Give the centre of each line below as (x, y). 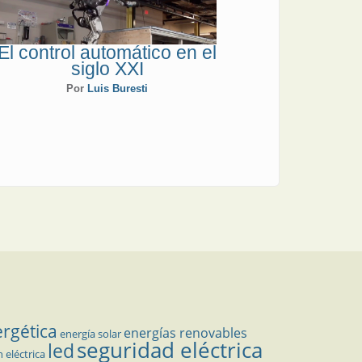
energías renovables (185, 333)
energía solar (90, 333)
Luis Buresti (118, 88)
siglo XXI (107, 68)
